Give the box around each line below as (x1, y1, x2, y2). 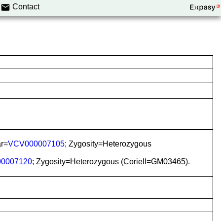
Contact (12, 2, 40, 11)
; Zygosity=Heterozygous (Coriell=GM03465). (32, 157, 190, 166)
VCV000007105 (8, 140, 65, 148)
